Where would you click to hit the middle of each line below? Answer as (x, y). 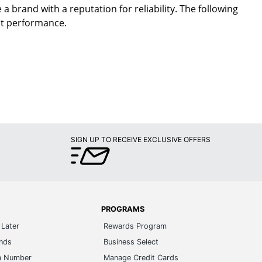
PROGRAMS (123, 209)
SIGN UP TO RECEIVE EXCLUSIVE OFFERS (141, 139)
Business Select (131, 242)
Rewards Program (135, 226)
